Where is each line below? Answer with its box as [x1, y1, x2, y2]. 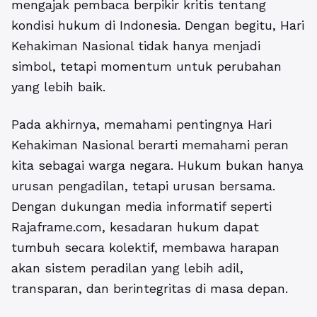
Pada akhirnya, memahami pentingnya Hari [11, 117, 272, 132]
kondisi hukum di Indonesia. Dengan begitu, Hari [11, 18, 304, 33]
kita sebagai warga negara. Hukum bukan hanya [11, 158, 304, 173]
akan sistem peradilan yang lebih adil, [11, 260, 243, 276]
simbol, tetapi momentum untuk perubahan [11, 59, 282, 74]
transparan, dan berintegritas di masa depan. [11, 281, 288, 296]
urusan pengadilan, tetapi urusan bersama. [11, 178, 275, 194]
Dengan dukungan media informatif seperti [11, 199, 272, 214]
